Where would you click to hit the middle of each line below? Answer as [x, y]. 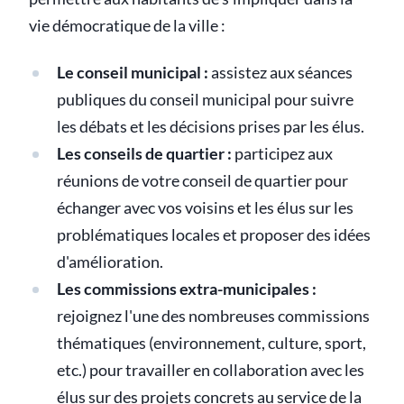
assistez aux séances [280, 73]
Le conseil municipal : [132, 73]
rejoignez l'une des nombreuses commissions [213, 317]
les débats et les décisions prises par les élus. [210, 127]
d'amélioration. [110, 262]
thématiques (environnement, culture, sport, [211, 344]
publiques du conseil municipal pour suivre [205, 100]
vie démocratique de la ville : [127, 26]
